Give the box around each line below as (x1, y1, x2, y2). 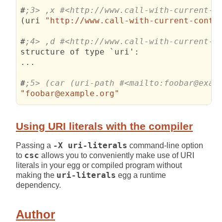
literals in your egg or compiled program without (16, 161, 182, 169)
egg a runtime (116, 170, 166, 179)
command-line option (127, 141, 203, 150)
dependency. (16, 180, 61, 189)
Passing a (16, 141, 53, 150)
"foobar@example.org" (20, 88, 120, 98)
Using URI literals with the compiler (16, 120, 193, 132)
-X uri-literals (53, 141, 127, 150)
